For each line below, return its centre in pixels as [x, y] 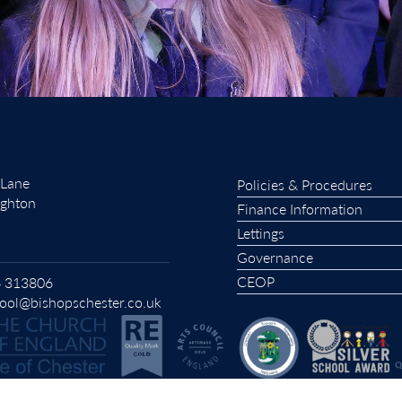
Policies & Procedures [305, 185]
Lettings [261, 233]
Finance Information [300, 209]
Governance [275, 258]
